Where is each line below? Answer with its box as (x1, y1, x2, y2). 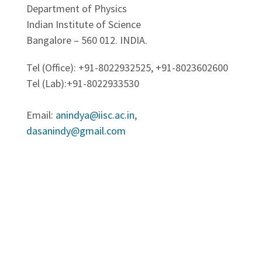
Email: (26, 108, 56, 122)
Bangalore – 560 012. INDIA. (26, 33, 147, 47)
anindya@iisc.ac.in (56, 108, 135, 122)
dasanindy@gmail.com (26, 123, 126, 137)
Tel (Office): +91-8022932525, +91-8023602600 (26, 60, 228, 74)
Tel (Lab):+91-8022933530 (26, 76, 139, 90)
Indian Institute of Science (26, 17, 141, 31)
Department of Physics (26, 1, 127, 15)
